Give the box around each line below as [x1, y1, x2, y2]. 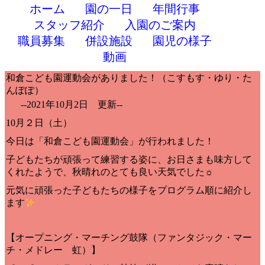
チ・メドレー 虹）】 [6, 245, 101, 256]
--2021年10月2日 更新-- [21, 99, 122, 110]
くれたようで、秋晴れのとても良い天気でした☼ [6, 167, 214, 177]
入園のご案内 [125, 18, 196, 32]
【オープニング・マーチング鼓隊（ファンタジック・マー [6, 232, 252, 243]
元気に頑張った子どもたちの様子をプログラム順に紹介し [6, 185, 252, 196]
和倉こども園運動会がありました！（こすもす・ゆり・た [6, 73, 252, 83]
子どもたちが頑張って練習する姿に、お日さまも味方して [6, 154, 252, 165]
